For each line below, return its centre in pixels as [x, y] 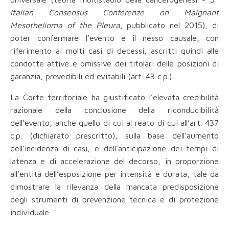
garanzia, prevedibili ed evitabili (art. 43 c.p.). [92, 76]
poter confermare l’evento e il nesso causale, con [114, 38]
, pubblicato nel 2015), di [169, 25]
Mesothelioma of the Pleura [65, 25]
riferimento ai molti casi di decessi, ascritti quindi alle [114, 51]
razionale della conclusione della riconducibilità [114, 110]
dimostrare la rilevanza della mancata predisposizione [114, 187]
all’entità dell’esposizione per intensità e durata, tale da [114, 174]
